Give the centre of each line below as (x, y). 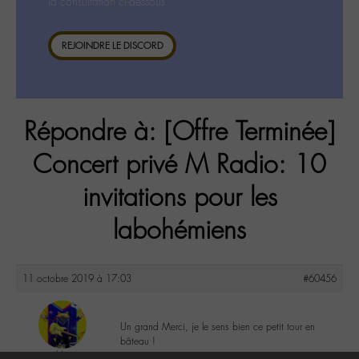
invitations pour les (179, 198)
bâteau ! (138, 341)
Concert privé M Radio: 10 (179, 165)
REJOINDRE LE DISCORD (112, 45)
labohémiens (179, 231)
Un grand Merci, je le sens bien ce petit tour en (218, 327)
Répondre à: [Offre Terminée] (179, 132)
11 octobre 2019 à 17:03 (77, 278)
